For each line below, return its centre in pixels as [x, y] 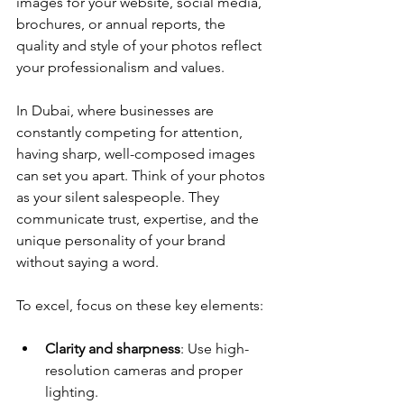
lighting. [72, 392]
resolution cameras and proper [146, 370]
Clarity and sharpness [113, 349]
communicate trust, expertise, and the [139, 219]
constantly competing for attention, [131, 132]
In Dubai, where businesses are [117, 110]
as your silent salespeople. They [119, 197]
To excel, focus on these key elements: [140, 305]
